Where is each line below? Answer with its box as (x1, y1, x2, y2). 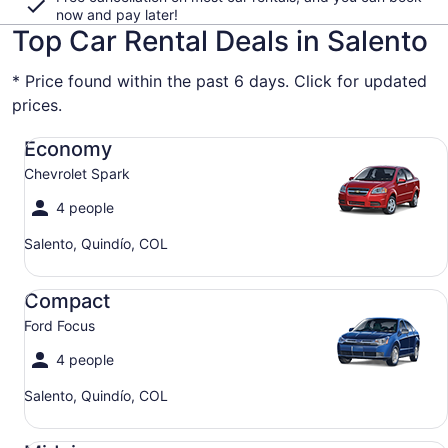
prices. (12, 95, 62, 115)
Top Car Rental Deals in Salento (12, 24, 428, 58)
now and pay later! (56, 6, 178, 23)
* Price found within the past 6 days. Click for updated (12, 71, 427, 91)
